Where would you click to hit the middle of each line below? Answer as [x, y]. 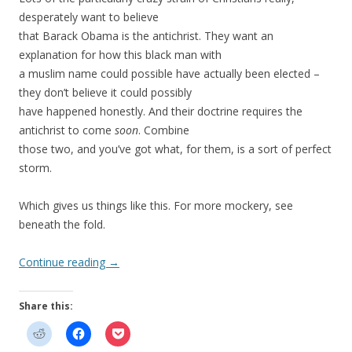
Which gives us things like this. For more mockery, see [156, 206]
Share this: [46, 306]
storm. [35, 168]
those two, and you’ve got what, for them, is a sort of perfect [175, 149]
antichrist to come [67, 130]
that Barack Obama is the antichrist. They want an [146, 36]
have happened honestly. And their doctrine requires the [161, 112]
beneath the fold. [62, 225]
